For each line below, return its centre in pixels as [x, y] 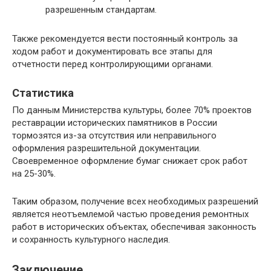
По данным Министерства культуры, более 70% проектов [132, 110]
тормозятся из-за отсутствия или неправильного [114, 135]
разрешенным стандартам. [101, 9]
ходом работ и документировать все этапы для [112, 51]
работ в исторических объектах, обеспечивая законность [134, 227]
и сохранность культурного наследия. [91, 239]
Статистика [43, 93]
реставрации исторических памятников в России [115, 122]
